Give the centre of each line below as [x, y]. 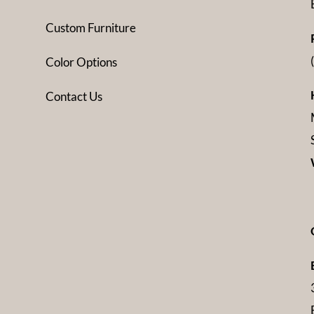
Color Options [81, 62]
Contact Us [74, 96]
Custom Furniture [90, 27]
